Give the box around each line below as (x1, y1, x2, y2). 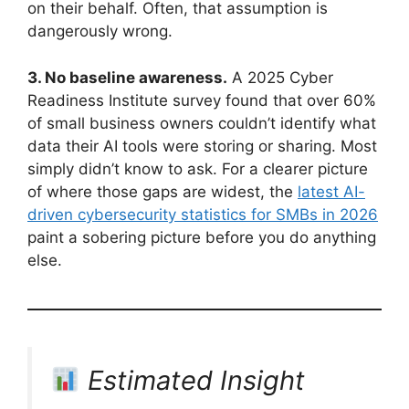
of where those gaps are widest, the (27, 182, 298, 201)
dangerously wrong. (27, 22, 173, 41)
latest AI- (298, 182, 365, 201)
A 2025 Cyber (227, 68, 333, 87)
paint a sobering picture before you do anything (27, 227, 376, 246)
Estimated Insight (80, 363, 306, 396)
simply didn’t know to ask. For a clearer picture (27, 159, 368, 178)
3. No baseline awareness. (27, 68, 227, 87)
